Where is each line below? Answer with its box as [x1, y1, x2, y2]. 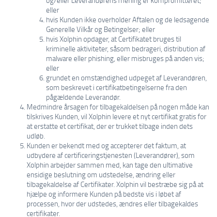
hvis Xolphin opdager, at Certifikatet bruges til [46, 34, 181, 44]
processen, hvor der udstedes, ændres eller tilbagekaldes [27, 199, 198, 208]
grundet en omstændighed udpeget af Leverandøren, [46, 73, 207, 82]
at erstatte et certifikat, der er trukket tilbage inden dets [27, 121, 193, 131]
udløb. [27, 131, 45, 140]
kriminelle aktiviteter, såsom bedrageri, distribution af [46, 44, 205, 53]
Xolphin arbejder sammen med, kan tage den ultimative [27, 160, 193, 170]
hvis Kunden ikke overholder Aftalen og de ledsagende [46, 15, 209, 24]
